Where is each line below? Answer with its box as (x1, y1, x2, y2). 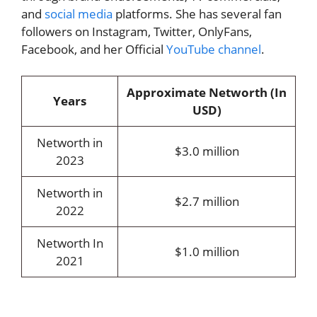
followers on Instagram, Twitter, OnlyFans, (21, 23, 252, 40)
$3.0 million (174, 143, 239, 160)
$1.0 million (174, 243, 239, 260)
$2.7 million (174, 193, 239, 210)
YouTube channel (166, 40, 261, 57)
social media (45, 5, 113, 22)
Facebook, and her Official (21, 40, 166, 57)
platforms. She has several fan (113, 5, 282, 22)
